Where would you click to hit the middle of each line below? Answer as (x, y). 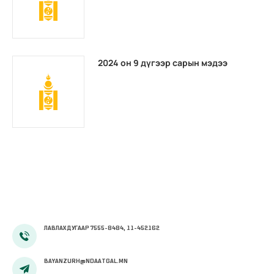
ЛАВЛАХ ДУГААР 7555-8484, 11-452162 (102, 228)
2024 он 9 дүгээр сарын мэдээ (163, 63)
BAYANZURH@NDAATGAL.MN (86, 261)
